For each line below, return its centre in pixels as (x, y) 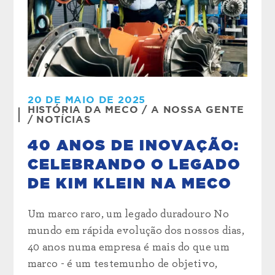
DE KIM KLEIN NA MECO (129, 184)
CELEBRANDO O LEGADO (134, 165)
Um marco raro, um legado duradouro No (128, 214)
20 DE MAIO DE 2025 (87, 100)
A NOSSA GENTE (198, 110)
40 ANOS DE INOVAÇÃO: (133, 146)
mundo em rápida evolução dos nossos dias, (136, 230)
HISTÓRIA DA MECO (83, 110)
